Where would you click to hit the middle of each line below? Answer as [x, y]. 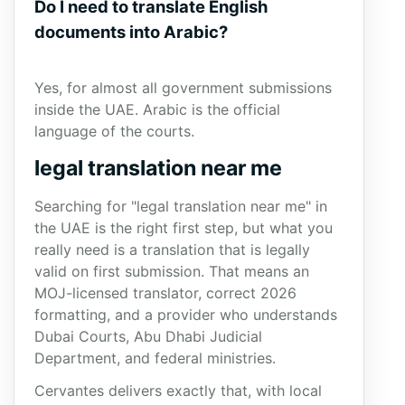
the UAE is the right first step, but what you [184, 228]
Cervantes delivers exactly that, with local [178, 391]
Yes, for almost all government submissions [183, 88]
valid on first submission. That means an [172, 271]
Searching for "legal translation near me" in [181, 206]
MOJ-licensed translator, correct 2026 [165, 293]
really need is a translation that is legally [172, 250]
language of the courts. [114, 131]
